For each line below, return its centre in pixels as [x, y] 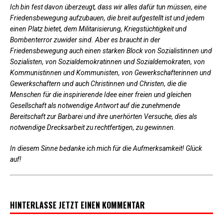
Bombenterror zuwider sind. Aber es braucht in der [85, 40]
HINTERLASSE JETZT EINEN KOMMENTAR [77, 205]
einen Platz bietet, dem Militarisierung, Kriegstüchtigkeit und [98, 29]
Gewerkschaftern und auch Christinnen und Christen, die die [98, 83]
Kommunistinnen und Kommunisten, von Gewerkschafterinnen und [111, 72]
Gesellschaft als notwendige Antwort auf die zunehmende [95, 105]
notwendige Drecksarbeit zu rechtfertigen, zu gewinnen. [93, 127]
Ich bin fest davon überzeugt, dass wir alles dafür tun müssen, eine [108, 7]
